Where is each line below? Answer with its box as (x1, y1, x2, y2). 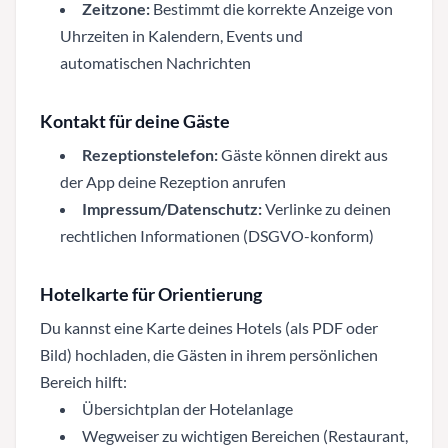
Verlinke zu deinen (262, 198, 391, 218)
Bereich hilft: (40, 371, 127, 391)
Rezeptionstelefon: (82, 144, 218, 164)
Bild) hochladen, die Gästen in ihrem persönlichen (40, 344, 378, 364)
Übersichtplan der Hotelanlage (82, 398, 293, 418)
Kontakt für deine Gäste (40, 109, 230, 132)
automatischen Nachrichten (60, 52, 251, 72)
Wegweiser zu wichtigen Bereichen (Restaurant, (82, 425, 408, 445)
